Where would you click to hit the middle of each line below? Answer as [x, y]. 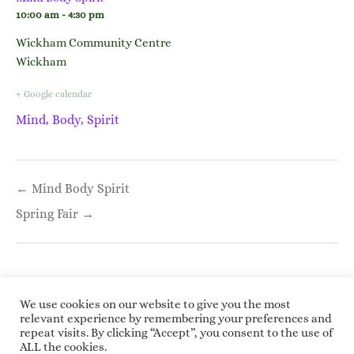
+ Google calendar [54, 94]
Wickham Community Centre [94, 43]
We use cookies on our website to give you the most [155, 304]
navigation [53, 196]
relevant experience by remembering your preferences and [176, 318]
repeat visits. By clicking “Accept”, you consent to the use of [176, 333]
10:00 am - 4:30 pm [60, 15]
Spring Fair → [55, 213]
